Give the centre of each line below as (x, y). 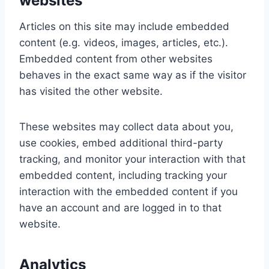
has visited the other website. (91, 92)
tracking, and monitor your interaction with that (132, 159)
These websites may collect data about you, (126, 127)
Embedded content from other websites (116, 59)
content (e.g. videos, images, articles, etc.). (124, 43)
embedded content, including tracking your (123, 176)
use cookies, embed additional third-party (121, 143)
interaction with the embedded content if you (128, 192)
